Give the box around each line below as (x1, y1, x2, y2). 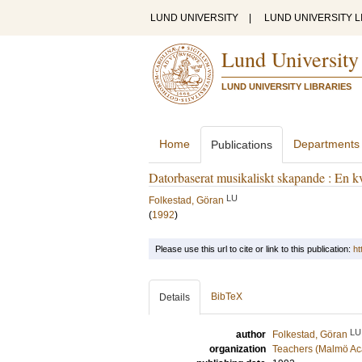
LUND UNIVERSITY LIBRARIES (221, 82, 351, 91)
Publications (211, 138, 272, 151)
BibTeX (211, 291, 242, 302)
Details (159, 292, 190, 303)
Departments (293, 137, 360, 150)
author (236, 329, 266, 340)
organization (209, 343, 266, 355)
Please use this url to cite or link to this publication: (155, 244, 353, 254)
